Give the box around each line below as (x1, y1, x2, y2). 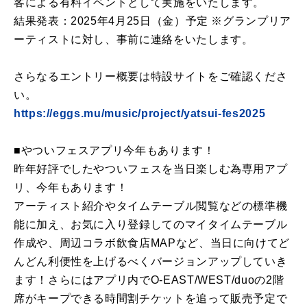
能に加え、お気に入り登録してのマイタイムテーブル (14, 219, 288, 231)
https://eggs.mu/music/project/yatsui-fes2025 (14, 108, 266, 120)
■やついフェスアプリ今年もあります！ (14, 145, 215, 157)
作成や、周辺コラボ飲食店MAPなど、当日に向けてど (14, 237, 290, 249)
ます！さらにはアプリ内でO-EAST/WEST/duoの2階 (14, 274, 284, 286)
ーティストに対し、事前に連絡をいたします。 (14, 34, 254, 46)
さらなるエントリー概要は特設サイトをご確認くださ (14, 71, 288, 83)
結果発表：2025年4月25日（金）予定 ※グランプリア (14, 15, 291, 27)
